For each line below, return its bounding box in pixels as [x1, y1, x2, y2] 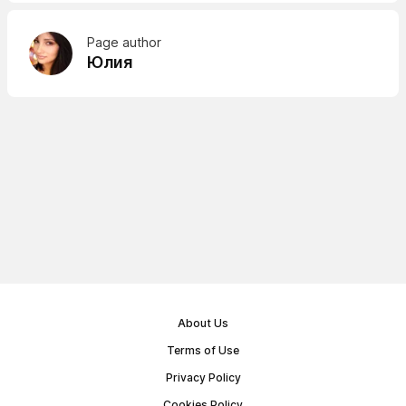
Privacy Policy [165, 371, 241, 384]
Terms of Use [167, 343, 239, 357]
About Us [178, 316, 228, 330]
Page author [87, 34, 161, 50]
